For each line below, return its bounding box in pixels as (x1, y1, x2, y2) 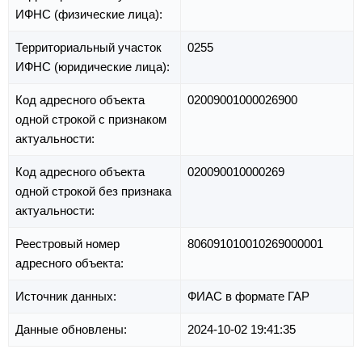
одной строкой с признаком (15, 112, 166, 127)
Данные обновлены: (15, 322, 130, 337)
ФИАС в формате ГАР (187, 289, 309, 304)
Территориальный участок (15, 40, 162, 55)
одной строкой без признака (15, 184, 171, 199)
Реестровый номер (15, 237, 120, 251)
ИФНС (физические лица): (15, 7, 166, 22)
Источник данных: (15, 289, 120, 304)
